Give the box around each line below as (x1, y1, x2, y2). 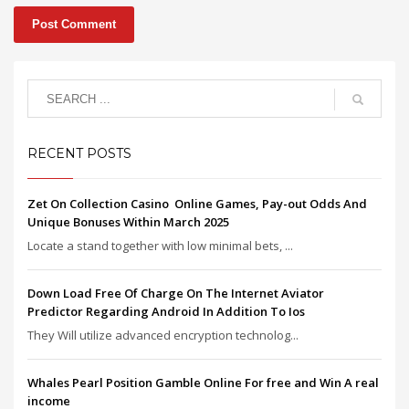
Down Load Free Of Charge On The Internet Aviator (27, 285, 324, 301)
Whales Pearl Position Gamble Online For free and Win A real (27, 374, 379, 391)
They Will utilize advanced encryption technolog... (27, 327, 299, 343)
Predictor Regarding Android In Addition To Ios (27, 303, 305, 320)
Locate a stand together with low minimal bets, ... (27, 237, 293, 254)
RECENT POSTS (27, 145, 131, 162)
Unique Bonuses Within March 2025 (27, 214, 229, 230)
